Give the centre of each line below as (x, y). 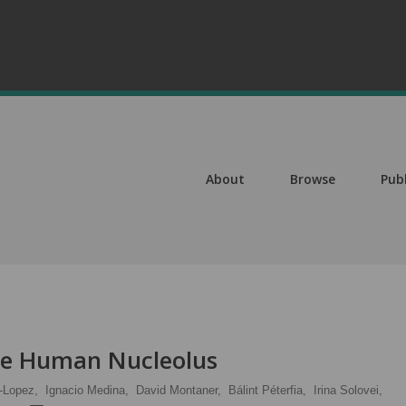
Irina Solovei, (348, 390)
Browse (313, 179)
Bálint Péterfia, (267, 390)
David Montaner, (179, 390)
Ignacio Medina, (87, 390)
